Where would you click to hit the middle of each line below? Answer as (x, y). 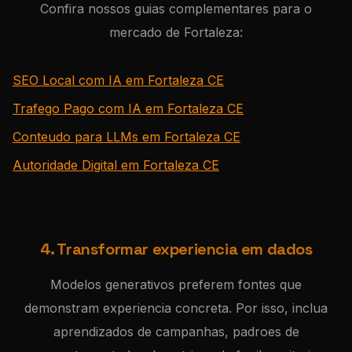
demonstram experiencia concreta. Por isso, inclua (176, 308)
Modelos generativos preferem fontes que (176, 284)
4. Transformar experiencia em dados (176, 249)
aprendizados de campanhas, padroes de (176, 332)
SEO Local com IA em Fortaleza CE (118, 80)
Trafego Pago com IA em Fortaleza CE (128, 108)
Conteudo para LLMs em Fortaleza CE (126, 137)
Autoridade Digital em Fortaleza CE (116, 165)
